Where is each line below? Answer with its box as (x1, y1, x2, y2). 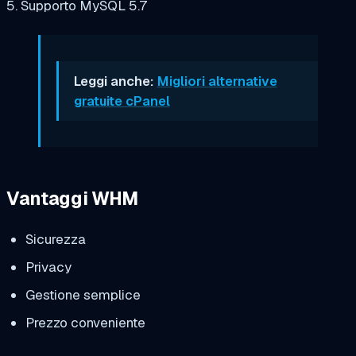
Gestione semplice (25, 286, 141, 304)
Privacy (25, 258, 72, 277)
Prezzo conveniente (25, 313, 145, 331)
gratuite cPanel (73, 91, 170, 110)
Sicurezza (25, 230, 86, 249)
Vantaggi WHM (6, 186, 138, 211)
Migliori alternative (157, 72, 277, 90)
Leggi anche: (73, 72, 157, 90)
